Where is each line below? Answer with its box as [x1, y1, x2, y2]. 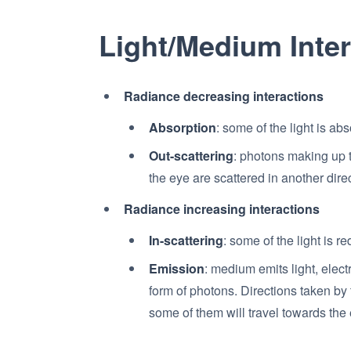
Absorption [149, 118, 216, 136]
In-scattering [149, 231, 223, 249]
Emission [149, 259, 204, 277]
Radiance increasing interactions [124, 200, 320, 218]
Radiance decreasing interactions [124, 87, 324, 105]
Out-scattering [149, 147, 233, 165]
